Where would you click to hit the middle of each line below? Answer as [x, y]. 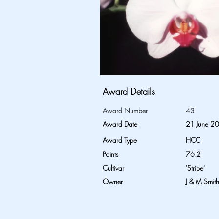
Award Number [125, 111]
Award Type [120, 140]
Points [110, 154]
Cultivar [113, 168]
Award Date [120, 124]
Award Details [129, 91]
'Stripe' [195, 168]
